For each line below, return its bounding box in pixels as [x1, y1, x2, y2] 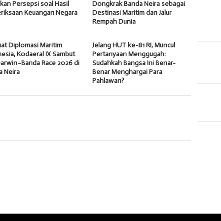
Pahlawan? [92, 76, 125, 85]
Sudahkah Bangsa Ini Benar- [92, 58, 176, 67]
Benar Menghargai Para [92, 67, 163, 76]
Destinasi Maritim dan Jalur [92, 8, 172, 17]
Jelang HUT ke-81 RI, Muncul [92, 40, 176, 49]
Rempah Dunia [92, 17, 136, 26]
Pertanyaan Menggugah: [92, 49, 166, 58]
